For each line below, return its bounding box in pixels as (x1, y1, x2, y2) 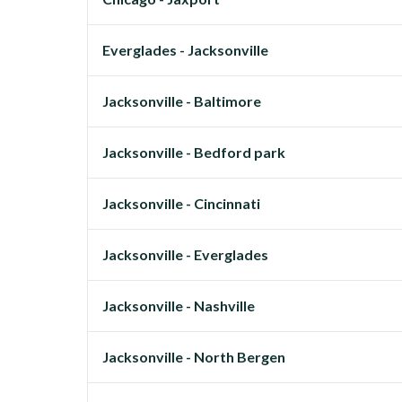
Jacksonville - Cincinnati (102, 195, 260, 212)
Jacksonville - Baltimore (102, 92, 261, 109)
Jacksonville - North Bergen (102, 348, 285, 365)
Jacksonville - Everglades (102, 246, 268, 263)
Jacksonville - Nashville (102, 297, 255, 314)
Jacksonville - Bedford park (102, 144, 285, 161)
